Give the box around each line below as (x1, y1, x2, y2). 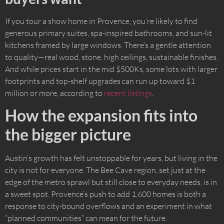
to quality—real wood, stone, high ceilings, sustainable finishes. (5, 51, 218, 62)
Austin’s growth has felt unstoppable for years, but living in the (5, 153, 217, 163)
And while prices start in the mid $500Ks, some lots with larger (5, 63, 217, 74)
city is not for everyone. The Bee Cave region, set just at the (5, 165, 205, 175)
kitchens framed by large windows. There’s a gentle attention (5, 39, 211, 50)
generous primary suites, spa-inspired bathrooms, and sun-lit (5, 27, 212, 38)
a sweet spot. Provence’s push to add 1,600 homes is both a (5, 189, 206, 199)
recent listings (104, 87, 152, 98)
